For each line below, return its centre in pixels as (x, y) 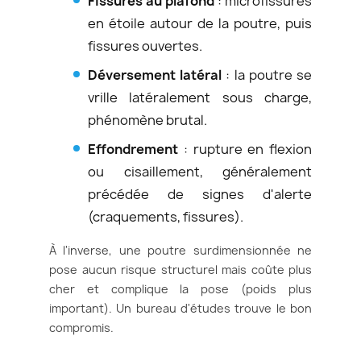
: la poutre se (267, 75)
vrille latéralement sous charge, (200, 97)
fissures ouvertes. (145, 46)
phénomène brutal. (147, 120)
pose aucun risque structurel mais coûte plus (180, 269)
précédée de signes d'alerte (200, 194)
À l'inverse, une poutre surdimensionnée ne (180, 250)
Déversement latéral (155, 75)
